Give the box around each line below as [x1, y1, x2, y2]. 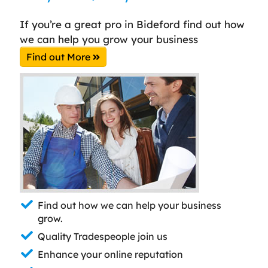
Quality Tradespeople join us [38, 230, 167, 242]
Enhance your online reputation [38, 248, 183, 260]
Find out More [26, 50, 93, 63]
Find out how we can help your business [38, 199, 221, 211]
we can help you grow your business [20, 32, 198, 45]
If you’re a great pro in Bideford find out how [20, 17, 245, 31]
